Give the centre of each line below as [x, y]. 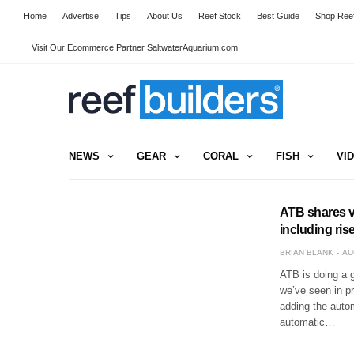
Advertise [81, 16]
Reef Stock [220, 16]
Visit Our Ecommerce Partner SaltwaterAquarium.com [135, 47]
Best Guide [278, 16]
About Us [165, 16]
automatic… [307, 322]
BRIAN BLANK [306, 252]
